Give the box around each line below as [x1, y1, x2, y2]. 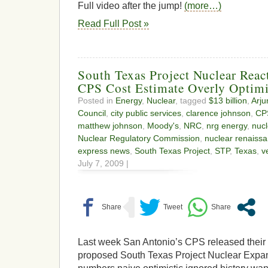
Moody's [147, 121, 179, 131]
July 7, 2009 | [78, 159, 129, 169]
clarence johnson [186, 108, 251, 118]
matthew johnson [78, 121, 142, 131]
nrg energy [206, 121, 247, 131]
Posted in [78, 96, 115, 106]
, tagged [175, 96, 209, 106]
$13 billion [209, 96, 247, 106]
